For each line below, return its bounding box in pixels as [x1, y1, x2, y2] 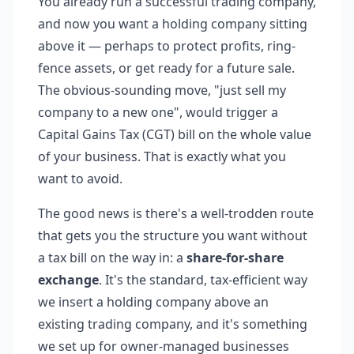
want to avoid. [38, 170, 122, 187]
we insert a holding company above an [38, 293, 269, 311]
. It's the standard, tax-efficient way [99, 271, 307, 288]
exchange [38, 271, 99, 288]
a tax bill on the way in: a [38, 249, 186, 266]
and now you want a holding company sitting [38, 15, 307, 32]
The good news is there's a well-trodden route [38, 205, 314, 222]
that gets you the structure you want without [38, 227, 307, 244]
